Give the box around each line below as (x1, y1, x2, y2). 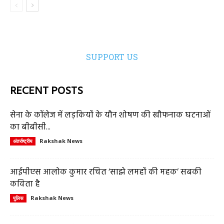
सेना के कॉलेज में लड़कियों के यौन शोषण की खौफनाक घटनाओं (10, 108, 210, 122)
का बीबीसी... (10, 120, 50, 134)
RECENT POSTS (10, 82, 83, 100)
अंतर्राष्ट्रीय (13, 137, 32, 145)
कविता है (10, 177, 40, 191)
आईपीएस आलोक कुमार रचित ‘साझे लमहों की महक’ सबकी (10, 165, 201, 179)
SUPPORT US (86, 51, 138, 62)
